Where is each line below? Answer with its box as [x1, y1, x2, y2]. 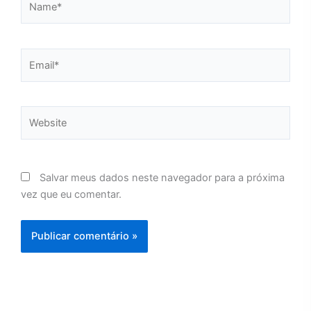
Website [20, 108, 58, 121]
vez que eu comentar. [21, 187, 121, 201]
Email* [20, 49, 50, 62]
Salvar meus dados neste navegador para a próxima [40, 171, 285, 184]
